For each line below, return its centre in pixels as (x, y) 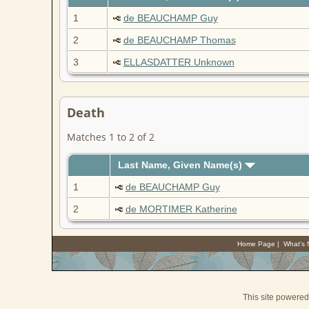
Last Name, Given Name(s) (181, 165)
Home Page (256, 244)
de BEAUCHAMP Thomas (179, 40)
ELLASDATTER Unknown (179, 62)
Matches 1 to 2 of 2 (110, 137)
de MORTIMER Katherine (181, 209)
